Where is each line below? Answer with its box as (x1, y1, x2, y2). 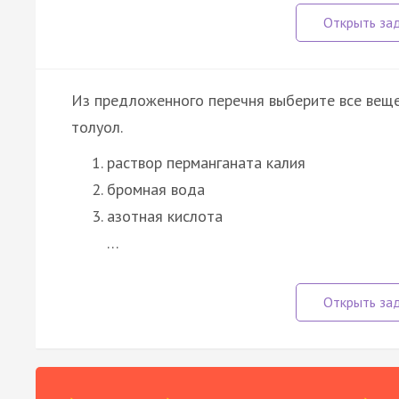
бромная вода (107, 178, 205, 199)
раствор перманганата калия (107, 151, 305, 173)
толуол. (71, 116, 123, 137)
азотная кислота (107, 205, 223, 226)
